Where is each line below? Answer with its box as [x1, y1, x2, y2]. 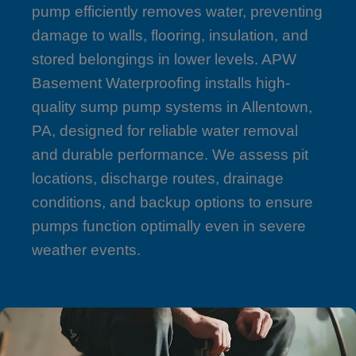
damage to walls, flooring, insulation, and [32, 26, 308, 44]
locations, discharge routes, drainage [32, 169, 284, 187]
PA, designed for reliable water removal [32, 122, 298, 139]
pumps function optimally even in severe [32, 217, 306, 234]
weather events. [32, 241, 141, 258]
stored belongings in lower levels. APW [32, 50, 296, 68]
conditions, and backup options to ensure [32, 193, 313, 211]
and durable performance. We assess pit [32, 145, 308, 163]
